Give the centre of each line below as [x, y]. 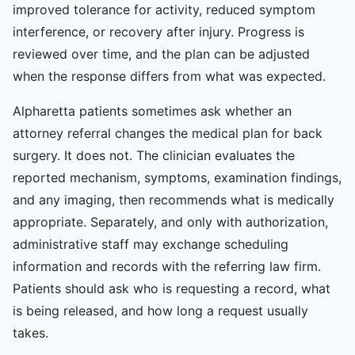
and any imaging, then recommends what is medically [174, 199]
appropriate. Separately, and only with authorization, [170, 221]
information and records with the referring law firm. [167, 266]
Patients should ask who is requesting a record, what [172, 288]
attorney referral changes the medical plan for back [168, 133]
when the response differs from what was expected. [169, 76]
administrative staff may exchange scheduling [151, 244]
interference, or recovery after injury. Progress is [158, 31]
